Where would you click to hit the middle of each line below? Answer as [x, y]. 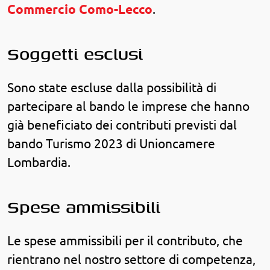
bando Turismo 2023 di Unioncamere [111, 144]
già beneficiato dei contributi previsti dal [122, 125]
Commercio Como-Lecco [80, 10]
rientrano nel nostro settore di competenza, [131, 260]
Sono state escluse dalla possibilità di [112, 88]
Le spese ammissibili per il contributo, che [125, 241]
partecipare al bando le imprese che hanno [128, 107]
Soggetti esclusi [75, 54]
